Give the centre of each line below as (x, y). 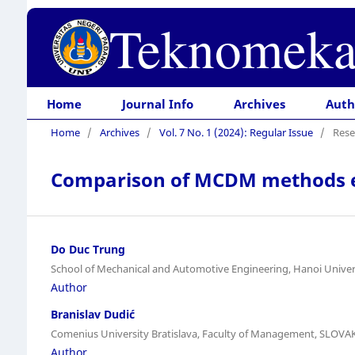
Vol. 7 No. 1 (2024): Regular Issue (236, 132)
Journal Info (158, 104)
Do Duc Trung (88, 249)
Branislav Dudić (92, 314)
